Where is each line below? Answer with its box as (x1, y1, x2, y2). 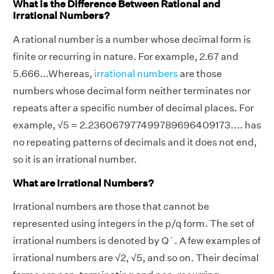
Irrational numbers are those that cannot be (13, 201, 209, 213)
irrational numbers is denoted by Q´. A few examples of (13, 235, 261, 247)
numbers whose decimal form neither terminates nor (13, 84, 251, 97)
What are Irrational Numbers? (13, 177, 154, 189)
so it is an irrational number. (13, 153, 137, 165)
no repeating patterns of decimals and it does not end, (13, 136, 257, 148)
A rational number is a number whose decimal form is (13, 33, 251, 45)
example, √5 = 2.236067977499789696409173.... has (13, 119, 261, 131)
